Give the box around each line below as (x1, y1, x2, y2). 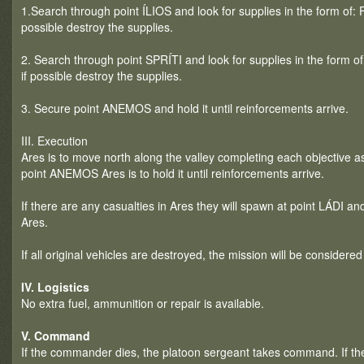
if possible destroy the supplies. (21, 67, 182, 84)
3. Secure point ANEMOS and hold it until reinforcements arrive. (21, 100, 349, 116)
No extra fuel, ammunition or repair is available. (21, 295, 264, 311)
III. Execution (21, 132, 88, 149)
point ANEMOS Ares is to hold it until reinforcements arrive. (21, 165, 324, 181)
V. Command (21, 327, 90, 344)
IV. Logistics (21, 279, 89, 295)
